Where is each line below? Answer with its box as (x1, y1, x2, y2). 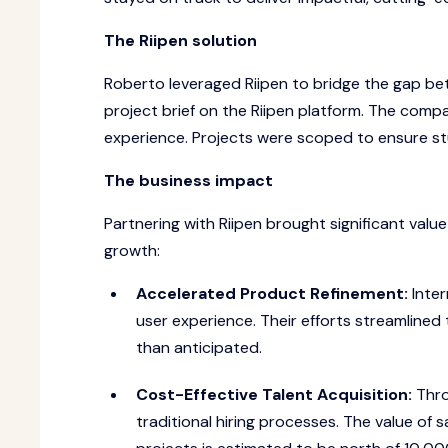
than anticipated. (136, 337, 262, 358)
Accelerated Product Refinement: (136, 283, 408, 304)
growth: (104, 240, 160, 261)
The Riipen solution (104, 30, 257, 51)
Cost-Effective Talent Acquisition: (136, 384, 416, 405)
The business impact (104, 170, 273, 191)
